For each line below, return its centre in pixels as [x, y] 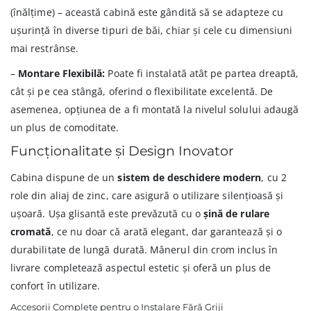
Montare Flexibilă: [62, 74]
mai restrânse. [44, 49]
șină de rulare [236, 214]
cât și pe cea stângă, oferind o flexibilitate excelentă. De [142, 92]
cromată [31, 232]
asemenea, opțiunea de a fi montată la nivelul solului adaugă [155, 110]
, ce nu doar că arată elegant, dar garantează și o [167, 232]
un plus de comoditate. [65, 128]
